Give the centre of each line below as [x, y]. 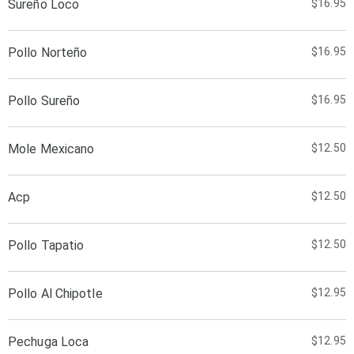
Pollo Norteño [48, 53]
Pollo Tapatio [46, 245]
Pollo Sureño [44, 101]
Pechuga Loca [49, 342]
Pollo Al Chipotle [55, 294]
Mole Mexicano [51, 149]
